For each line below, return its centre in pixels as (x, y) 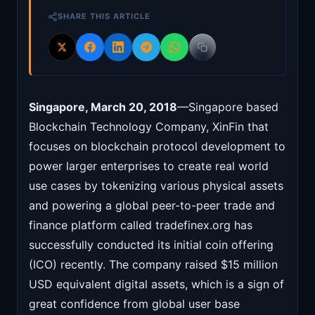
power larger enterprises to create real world (149, 166)
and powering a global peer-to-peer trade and (152, 206)
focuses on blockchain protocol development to (157, 147)
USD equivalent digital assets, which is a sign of (156, 284)
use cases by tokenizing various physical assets (156, 186)
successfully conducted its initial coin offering (151, 245)
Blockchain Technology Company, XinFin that (149, 127)
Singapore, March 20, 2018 (103, 107)
